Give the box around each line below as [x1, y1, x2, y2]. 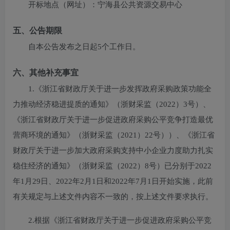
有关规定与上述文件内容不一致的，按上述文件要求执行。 [13, 193, 213, 201]
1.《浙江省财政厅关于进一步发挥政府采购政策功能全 [28, 85, 212, 93]
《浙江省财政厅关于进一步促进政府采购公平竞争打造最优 [13, 116, 213, 124]
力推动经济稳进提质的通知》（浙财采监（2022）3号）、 [13, 100, 210, 108]
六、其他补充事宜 [13, 68, 79, 77]
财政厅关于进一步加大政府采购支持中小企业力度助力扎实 [13, 146, 213, 155]
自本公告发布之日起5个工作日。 [28, 43, 140, 51]
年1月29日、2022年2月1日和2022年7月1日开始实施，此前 [13, 177, 213, 185]
